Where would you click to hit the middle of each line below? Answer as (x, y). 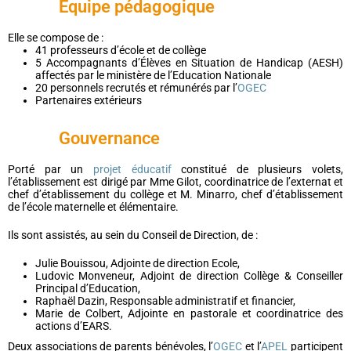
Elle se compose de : (56, 38)
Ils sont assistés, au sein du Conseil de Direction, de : (133, 235)
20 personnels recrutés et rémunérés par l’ (136, 88)
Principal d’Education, (88, 288)
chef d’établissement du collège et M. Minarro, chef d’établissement (175, 194)
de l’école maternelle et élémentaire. (93, 207)
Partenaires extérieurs (89, 100)
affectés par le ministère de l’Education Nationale (153, 75)
